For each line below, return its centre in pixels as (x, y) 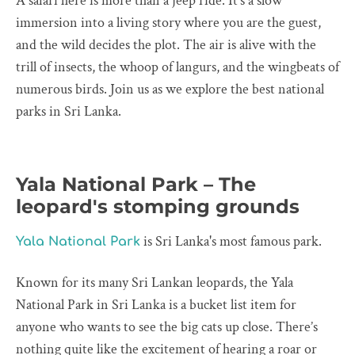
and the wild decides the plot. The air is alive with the (166, 45)
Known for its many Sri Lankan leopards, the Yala (155, 282)
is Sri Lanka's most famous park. (231, 241)
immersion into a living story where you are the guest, (168, 23)
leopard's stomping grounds (158, 206)
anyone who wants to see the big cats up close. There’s (167, 327)
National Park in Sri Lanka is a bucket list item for (156, 305)
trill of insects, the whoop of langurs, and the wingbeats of (177, 67)
